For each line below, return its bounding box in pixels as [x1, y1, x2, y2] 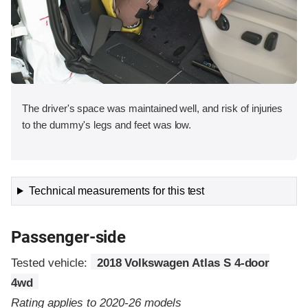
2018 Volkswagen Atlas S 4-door [96, 256, 270, 270]
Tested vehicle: [11, 256, 91, 270]
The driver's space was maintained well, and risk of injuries [22, 102, 283, 115]
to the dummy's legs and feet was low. [22, 119, 192, 131]
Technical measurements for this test [28, 185, 205, 197]
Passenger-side [11, 228, 126, 247]
